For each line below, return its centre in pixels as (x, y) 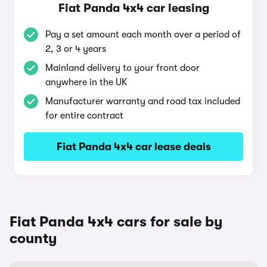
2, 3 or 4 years (76, 49)
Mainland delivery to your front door (122, 68)
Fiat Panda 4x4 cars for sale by (116, 222)
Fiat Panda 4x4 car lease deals (133, 147)
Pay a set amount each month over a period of (143, 35)
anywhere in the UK (86, 82)
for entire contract (84, 116)
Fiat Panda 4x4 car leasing (133, 8)
